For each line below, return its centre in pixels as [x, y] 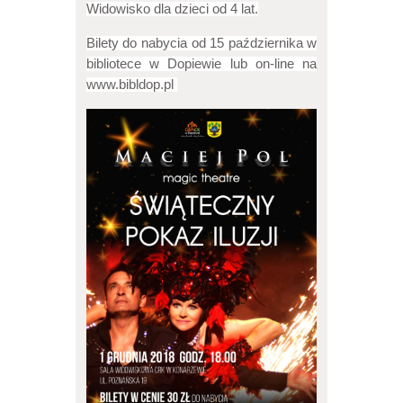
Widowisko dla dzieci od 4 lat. [172, 9]
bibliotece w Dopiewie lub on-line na [201, 64]
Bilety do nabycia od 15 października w [201, 44]
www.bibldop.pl [131, 85]
